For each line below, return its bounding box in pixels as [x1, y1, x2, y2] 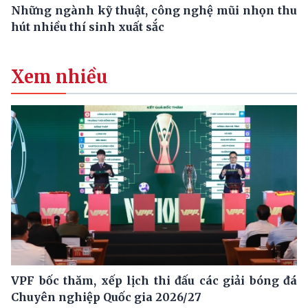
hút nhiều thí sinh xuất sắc [11, 19, 164, 34]
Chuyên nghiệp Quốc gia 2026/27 [11, 290, 201, 305]
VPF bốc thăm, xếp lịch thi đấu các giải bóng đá [11, 274, 297, 288]
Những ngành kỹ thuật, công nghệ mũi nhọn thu [11, 3, 297, 17]
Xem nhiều [11, 65, 108, 88]
